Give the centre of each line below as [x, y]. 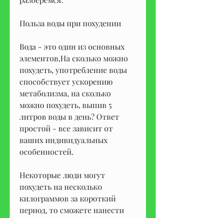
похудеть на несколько [61, 186]
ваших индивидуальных [64, 140]
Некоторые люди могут [62, 175]
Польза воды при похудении [70, 23]
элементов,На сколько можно [74, 58]
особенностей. [46, 151]
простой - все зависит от [66, 128]
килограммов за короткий [68, 198]
